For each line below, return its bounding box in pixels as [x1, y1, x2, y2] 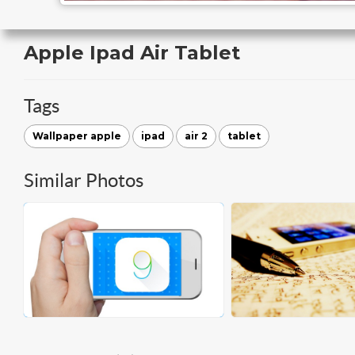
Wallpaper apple [32, 130, 121, 142]
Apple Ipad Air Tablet [24, 41, 240, 64]
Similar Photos [24, 170, 143, 191]
